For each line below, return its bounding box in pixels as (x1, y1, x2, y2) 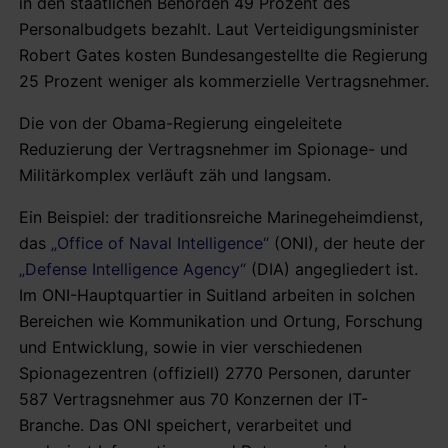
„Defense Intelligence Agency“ (19, 258, 246, 279)
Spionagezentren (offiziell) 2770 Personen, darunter (19, 362, 411, 383)
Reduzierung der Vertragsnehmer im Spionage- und (19, 138, 408, 159)
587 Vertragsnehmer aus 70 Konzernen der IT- (19, 388, 368, 409)
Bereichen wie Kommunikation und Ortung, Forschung (19, 310, 423, 331)
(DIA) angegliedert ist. (246, 258, 418, 279)
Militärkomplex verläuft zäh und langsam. (19, 164, 331, 185)
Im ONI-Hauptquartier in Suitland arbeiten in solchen (19, 284, 415, 305)
